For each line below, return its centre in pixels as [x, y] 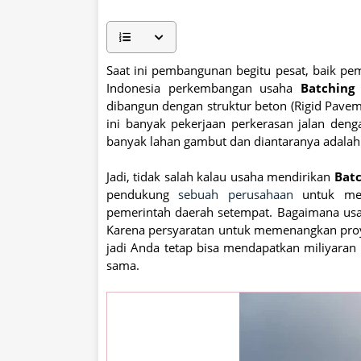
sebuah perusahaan [236, 195]
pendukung [143, 195]
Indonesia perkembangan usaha [203, 88]
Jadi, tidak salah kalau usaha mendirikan [220, 177]
